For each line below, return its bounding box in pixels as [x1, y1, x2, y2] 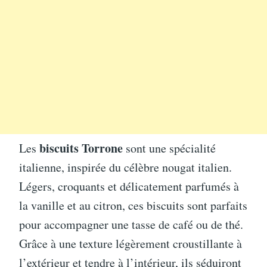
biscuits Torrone [39, 139, 123, 157]
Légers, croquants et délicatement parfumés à [19, 178, 239, 194]
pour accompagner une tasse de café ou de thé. [19, 216, 243, 232]
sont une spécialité [123, 139, 216, 156]
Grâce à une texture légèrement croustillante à [19, 235, 242, 252]
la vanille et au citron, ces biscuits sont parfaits [19, 197, 247, 213]
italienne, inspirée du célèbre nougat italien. [19, 159, 232, 175]
